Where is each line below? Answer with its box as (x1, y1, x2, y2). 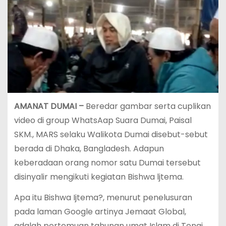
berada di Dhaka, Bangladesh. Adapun (14, 142, 164, 154)
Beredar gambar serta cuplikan (85, 100, 211, 112)
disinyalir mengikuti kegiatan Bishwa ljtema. (14, 171, 184, 183)
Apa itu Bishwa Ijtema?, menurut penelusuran (14, 191, 192, 203)
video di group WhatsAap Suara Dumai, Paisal (14, 114, 192, 126)
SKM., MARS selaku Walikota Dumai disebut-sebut (14, 128, 208, 140)
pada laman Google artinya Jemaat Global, (14, 205, 186, 217)
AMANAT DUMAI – (14, 100, 86, 112)
